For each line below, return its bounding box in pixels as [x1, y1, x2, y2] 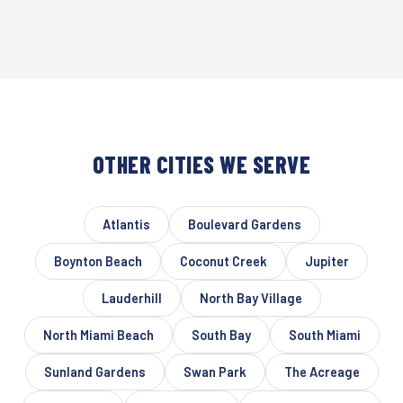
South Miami [288, 327, 361, 344]
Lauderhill [101, 291, 162, 307]
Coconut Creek [180, 254, 267, 270]
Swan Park [183, 364, 246, 381]
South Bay [191, 327, 251, 344]
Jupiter [305, 254, 349, 270]
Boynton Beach [54, 254, 142, 270]
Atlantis [102, 217, 150, 233]
